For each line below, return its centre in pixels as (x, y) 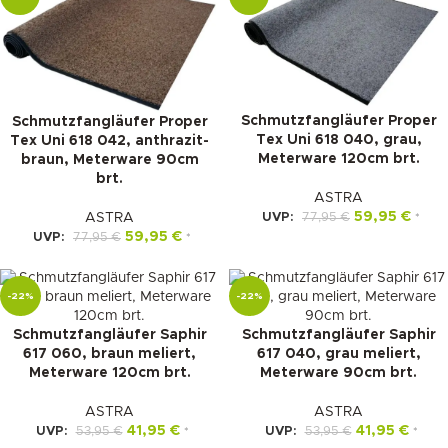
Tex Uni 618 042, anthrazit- (109, 141)
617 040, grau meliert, (338, 354)
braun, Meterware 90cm (109, 160)
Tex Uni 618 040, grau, (338, 139)
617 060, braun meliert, (109, 354)
